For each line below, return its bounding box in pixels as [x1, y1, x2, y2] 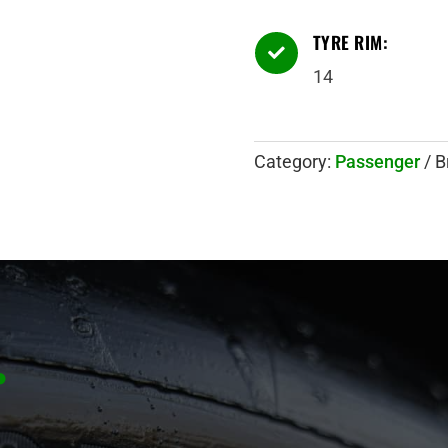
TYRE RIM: [312, 28, 389, 55]
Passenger [335, 151, 421, 173]
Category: [254, 151, 336, 173]
